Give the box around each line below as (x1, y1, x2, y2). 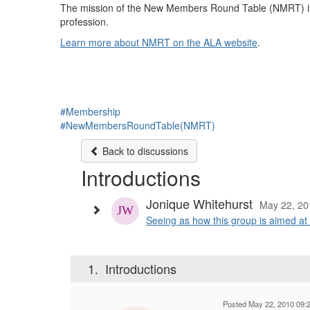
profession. (60, 15, 109, 28)
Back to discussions (100, 144, 188, 158)
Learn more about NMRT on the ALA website (60, 35, 257, 49)
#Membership (60, 104, 120, 118)
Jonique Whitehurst (146, 194, 253, 212)
